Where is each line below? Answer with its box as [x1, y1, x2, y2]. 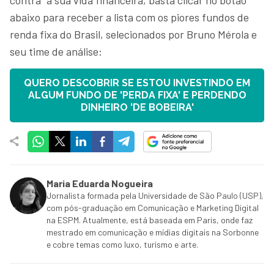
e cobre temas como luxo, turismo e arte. [46, 239, 198, 250]
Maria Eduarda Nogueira [46, 177, 153, 189]
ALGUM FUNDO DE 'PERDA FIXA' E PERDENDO [28, 89, 246, 101]
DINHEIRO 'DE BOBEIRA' [80, 101, 194, 113]
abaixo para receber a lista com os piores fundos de [10, 10, 249, 24]
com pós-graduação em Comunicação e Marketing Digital [46, 202, 259, 213]
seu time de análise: [10, 44, 102, 58]
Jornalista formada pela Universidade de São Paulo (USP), [46, 190, 264, 201]
